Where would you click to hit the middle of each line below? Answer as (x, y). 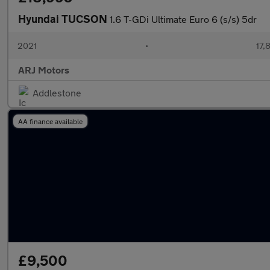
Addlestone (57, 93)
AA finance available (50, 121)
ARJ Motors (44, 70)
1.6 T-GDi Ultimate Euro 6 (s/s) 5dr (183, 19)
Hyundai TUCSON (64, 19)
